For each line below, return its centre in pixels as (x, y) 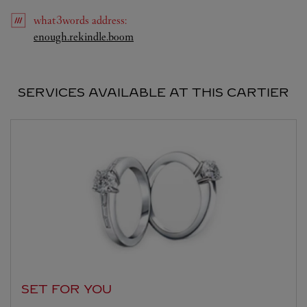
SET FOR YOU (66, 290)
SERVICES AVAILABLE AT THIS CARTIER (153, 93)
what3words (63, 21)
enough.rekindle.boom (84, 37)
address (108, 21)
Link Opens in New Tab (186, 36)
